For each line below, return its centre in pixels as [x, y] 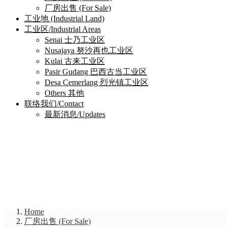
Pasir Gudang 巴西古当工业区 [96, 72]
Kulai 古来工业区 [75, 61]
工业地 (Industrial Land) [64, 19]
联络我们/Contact [54, 104]
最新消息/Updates [75, 115]
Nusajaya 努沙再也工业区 [89, 51]
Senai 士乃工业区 [75, 40]
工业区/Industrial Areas [63, 29]
